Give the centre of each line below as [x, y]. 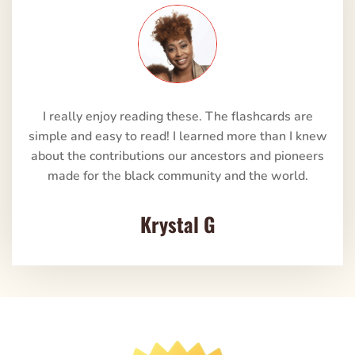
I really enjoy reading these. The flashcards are [177, 116]
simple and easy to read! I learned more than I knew [177, 136]
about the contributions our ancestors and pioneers [177, 156]
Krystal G [177, 223]
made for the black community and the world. [177, 176]
